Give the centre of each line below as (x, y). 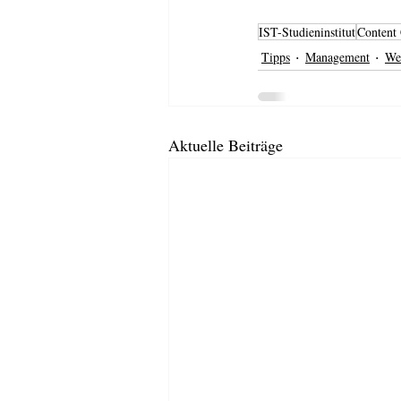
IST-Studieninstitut (307, 32)
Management (337, 56)
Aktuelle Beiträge (226, 145)
